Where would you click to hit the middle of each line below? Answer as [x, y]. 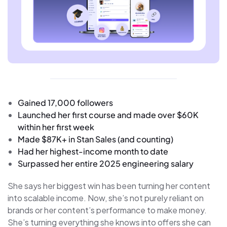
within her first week [56, 127]
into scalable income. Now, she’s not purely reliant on [106, 198]
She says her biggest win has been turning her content [109, 185]
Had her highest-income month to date [93, 151]
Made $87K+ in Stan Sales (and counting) [96, 139]
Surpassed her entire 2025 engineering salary [106, 163]
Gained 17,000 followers [65, 102]
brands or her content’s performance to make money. [107, 210]
